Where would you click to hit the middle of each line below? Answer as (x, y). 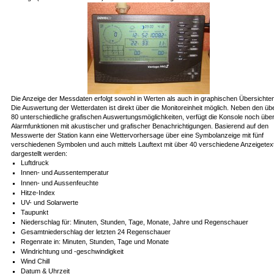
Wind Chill (35, 261)
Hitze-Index (38, 192)
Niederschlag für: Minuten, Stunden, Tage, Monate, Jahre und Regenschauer (135, 222)
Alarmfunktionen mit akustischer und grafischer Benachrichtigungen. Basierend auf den (139, 126)
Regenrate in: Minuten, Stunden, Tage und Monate (95, 242)
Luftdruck (35, 163)
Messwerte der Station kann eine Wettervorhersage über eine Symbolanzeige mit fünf (137, 135)
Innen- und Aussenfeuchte (60, 183)
